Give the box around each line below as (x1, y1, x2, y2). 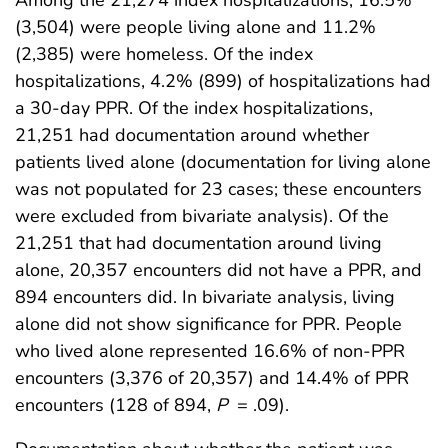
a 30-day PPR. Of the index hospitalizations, (15, 96, 373, 121)
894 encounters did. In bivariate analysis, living (15, 285, 395, 310)
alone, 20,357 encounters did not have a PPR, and (15, 258, 422, 283)
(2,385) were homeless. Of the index (15, 42, 313, 67)
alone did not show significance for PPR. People (15, 312, 402, 337)
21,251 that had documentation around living (15, 231, 382, 256)
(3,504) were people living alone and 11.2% (15, 15, 376, 40)
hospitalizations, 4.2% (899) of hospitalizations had (15, 69, 431, 94)
